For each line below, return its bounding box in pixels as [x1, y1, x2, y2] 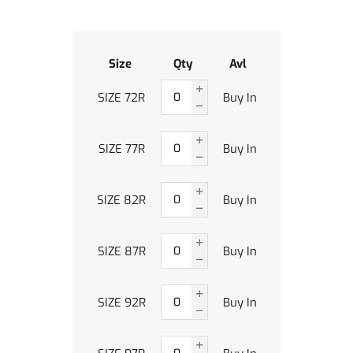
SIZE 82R [97, 191, 146, 208]
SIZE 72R [98, 89, 145, 106]
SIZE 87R [97, 243, 146, 259]
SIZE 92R [97, 294, 146, 310]
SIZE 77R [98, 140, 145, 157]
